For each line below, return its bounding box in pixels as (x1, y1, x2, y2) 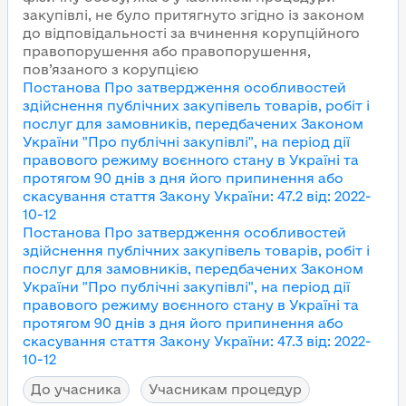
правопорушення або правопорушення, (23, 43, 311, 59)
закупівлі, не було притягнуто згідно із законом (23, 7, 364, 23)
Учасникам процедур (149, 382, 302, 397)
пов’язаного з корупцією (23, 62, 198, 77)
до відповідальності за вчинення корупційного (23, 25, 360, 41)
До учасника (31, 382, 121, 397)
